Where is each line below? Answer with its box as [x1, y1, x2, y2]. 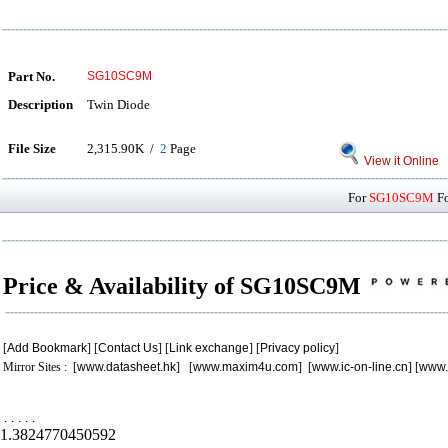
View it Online [361, 154, 439, 168]
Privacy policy [260, 341, 335, 355]
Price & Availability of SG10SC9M [3, 273, 367, 299]
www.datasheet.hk [77, 360, 176, 374]
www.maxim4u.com [193, 360, 298, 374]
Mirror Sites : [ [3, 360, 77, 374]
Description [8, 97, 73, 112]
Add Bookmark [7, 341, 87, 355]
